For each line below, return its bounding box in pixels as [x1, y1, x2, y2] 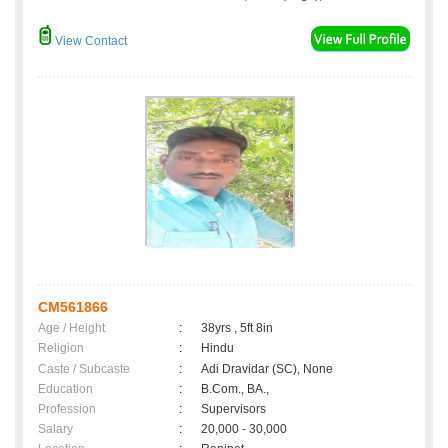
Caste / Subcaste [38, 362, 130, 377]
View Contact [52, 34, 127, 49]
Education [38, 382, 93, 397]
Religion [38, 341, 84, 356]
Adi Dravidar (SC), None [201, 362, 333, 377]
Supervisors [201, 402, 266, 417]
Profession [38, 402, 96, 417]
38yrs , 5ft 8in [201, 321, 273, 336]
